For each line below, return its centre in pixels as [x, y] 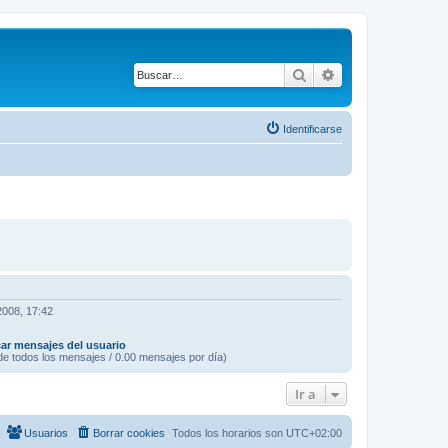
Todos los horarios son [229, 433]
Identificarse [312, 128]
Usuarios [46, 433]
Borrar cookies [129, 433]
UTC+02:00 [314, 433]
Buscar [328, 74]
